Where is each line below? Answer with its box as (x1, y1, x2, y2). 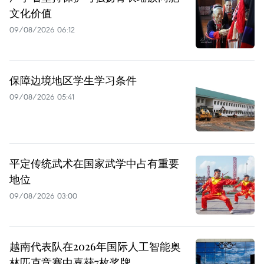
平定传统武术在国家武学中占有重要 (9, 156, 179, 170)
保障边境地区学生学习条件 (9, 72, 137, 87)
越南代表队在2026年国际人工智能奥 (9, 239, 181, 253)
